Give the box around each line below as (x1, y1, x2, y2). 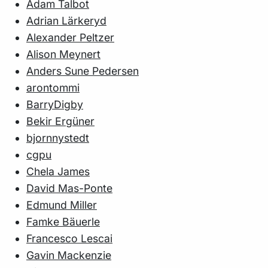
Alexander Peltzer (26, 31, 114, 44)
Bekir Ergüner (26, 115, 95, 128)
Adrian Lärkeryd (26, 14, 106, 28)
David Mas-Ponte (26, 182, 112, 195)
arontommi (26, 81, 80, 95)
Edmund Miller (26, 199, 97, 212)
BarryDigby (26, 98, 83, 111)
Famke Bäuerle (26, 215, 100, 229)
